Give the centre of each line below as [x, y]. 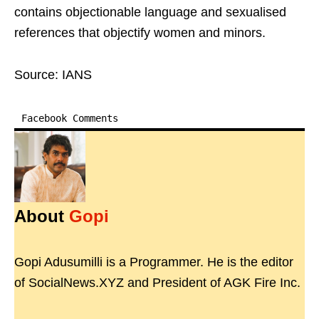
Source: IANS [53, 75]
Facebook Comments [70, 118]
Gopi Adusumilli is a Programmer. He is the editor [154, 262]
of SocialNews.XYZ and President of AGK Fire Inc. [157, 283]
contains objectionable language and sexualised [150, 12]
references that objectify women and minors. [140, 33]
